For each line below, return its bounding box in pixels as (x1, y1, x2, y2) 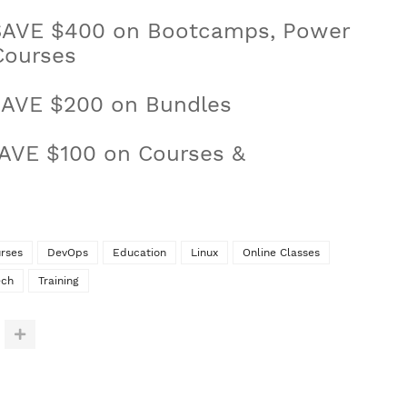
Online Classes (243, 246, 320, 260)
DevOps (47, 246, 88, 260)
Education (113, 246, 166, 260)
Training (38, 274, 79, 288)
